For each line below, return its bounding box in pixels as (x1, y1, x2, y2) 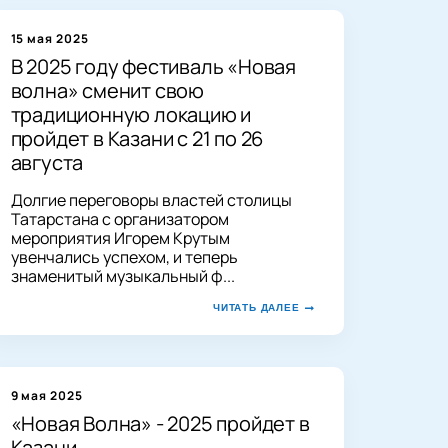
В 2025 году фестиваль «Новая (10, 52, 296, 80)
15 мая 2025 (10, 29, 90, 47)
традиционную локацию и (10, 100, 252, 128)
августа (10, 148, 84, 176)
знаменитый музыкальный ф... (10, 264, 235, 287)
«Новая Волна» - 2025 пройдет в (10, 409, 310, 437)
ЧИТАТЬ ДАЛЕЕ (212, 301, 300, 313)
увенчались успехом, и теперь (10, 245, 238, 268)
